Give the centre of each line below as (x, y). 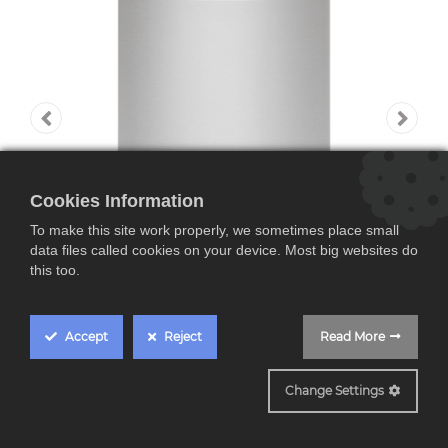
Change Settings (334, 390)
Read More (352, 336)
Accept (85, 336)
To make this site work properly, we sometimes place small (214, 230)
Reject (181, 336)
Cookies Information (117, 201)
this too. (55, 270)
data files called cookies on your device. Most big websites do (224, 250)
